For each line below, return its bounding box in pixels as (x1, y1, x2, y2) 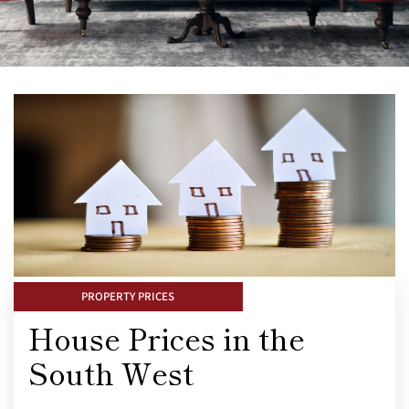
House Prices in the (28, 316, 305, 359)
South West (28, 351, 194, 393)
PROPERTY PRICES (81, 288, 175, 304)
